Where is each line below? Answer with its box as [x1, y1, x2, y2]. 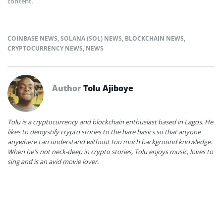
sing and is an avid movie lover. [7, 157, 99, 166]
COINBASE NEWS [7, 34, 57, 43]
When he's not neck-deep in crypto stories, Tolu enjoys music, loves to [7, 147, 213, 156]
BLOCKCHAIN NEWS [125, 34, 184, 43]
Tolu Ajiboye [83, 82, 133, 94]
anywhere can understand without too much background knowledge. [7, 137, 212, 146]
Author [52, 82, 83, 94]
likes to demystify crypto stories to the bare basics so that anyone [7, 127, 201, 136]
